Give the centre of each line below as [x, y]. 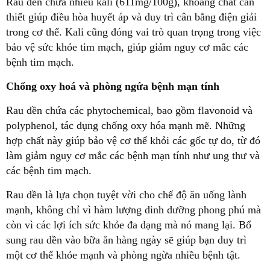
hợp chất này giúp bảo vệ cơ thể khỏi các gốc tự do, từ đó [133, 141]
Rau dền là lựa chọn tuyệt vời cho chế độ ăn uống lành [126, 195]
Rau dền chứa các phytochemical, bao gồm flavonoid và [129, 111]
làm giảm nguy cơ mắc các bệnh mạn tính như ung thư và [133, 156]
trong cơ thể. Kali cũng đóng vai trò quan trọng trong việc [133, 32]
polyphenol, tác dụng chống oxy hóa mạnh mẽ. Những [126, 126]
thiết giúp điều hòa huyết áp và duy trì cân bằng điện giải [131, 17]
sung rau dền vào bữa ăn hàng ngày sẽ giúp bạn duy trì [126, 240]
